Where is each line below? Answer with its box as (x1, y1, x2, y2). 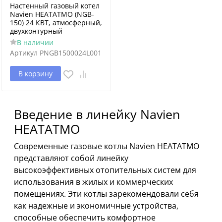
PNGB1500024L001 (40, 48, 102, 57)
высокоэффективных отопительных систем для (14, 165, 196, 175)
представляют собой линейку (14, 153, 128, 164)
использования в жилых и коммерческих (14, 176, 173, 187)
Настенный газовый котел (10, 1, 100, 10)
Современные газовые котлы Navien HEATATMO (14, 141, 199, 152)
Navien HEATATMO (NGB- (10, 9, 94, 19)
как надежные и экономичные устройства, (14, 200, 178, 211)
